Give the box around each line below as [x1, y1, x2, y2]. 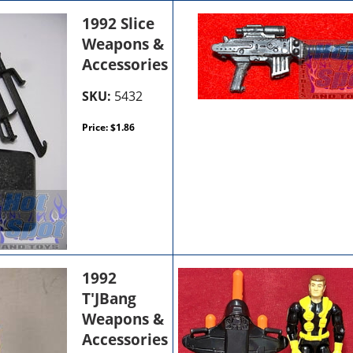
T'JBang [82, 288, 137, 309]
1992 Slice [82, 13, 155, 34]
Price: [82, 120, 111, 134]
